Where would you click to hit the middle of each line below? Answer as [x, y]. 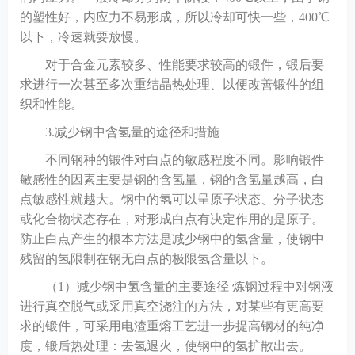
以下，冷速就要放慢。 [83, 37]
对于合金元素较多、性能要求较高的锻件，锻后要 [184, 65]
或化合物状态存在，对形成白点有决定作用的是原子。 [172, 219]
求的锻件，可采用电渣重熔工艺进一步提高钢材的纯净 [172, 326]
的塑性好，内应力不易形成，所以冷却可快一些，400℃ [174, 17]
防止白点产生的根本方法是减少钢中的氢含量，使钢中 [172, 239]
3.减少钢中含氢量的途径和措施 [132, 132]
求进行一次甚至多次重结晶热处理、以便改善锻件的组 [172, 84]
